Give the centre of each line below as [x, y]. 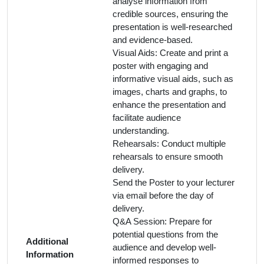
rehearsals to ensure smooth [168, 156]
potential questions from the [165, 234]
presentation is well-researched [172, 27]
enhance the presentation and [169, 105]
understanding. [141, 131]
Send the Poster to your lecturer [174, 182]
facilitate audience [147, 118]
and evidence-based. [153, 40]
